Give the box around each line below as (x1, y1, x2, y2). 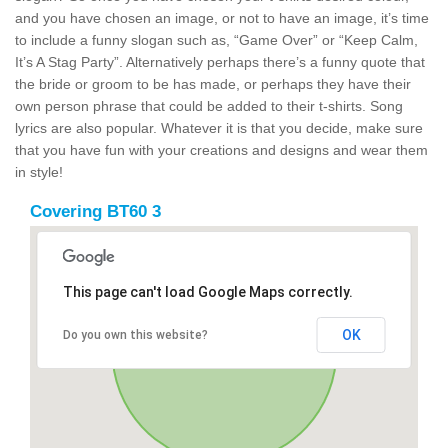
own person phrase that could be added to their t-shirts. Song (15, 97, 403, 114)
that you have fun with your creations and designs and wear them (15, 141, 428, 158)
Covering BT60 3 (30, 201, 161, 221)
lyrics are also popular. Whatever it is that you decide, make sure (15, 119, 423, 136)
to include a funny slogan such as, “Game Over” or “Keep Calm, (15, 31, 418, 48)
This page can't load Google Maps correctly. (62, 283, 353, 300)
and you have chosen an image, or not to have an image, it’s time (15, 9, 429, 26)
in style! (15, 163, 63, 180)
